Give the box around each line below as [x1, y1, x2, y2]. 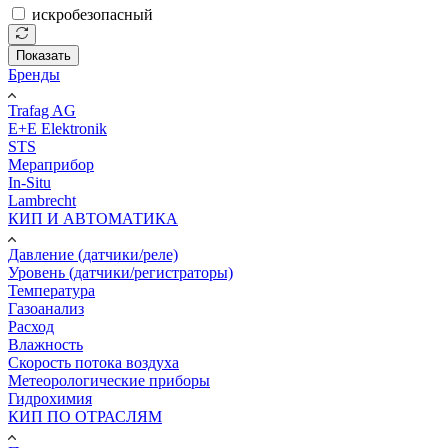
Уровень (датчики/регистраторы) [8, 264, 233, 282]
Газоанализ [8, 300, 84, 318]
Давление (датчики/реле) [8, 246, 178, 264]
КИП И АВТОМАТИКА [8, 210, 178, 228]
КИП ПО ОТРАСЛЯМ [8, 408, 162, 426]
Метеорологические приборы [8, 372, 210, 390]
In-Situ [8, 174, 51, 192]
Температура [8, 282, 95, 300]
